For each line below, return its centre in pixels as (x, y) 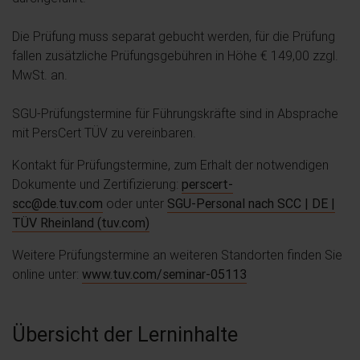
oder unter (135, 203)
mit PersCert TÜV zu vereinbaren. (106, 132)
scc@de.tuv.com (57, 203)
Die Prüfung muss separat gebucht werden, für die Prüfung (174, 36)
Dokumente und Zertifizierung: (97, 184)
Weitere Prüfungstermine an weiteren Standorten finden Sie (177, 254)
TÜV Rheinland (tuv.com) (81, 222)
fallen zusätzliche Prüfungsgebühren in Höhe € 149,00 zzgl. (175, 55)
